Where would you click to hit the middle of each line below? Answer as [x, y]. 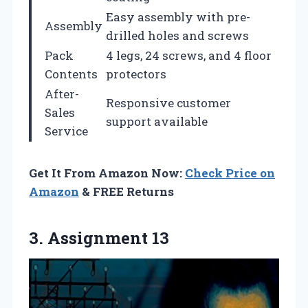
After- [62, 93]
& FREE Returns [126, 191]
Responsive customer [168, 102]
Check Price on [230, 173]
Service [66, 131]
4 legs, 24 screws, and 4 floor [189, 55]
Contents [71, 74]
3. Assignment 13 [99, 238]
